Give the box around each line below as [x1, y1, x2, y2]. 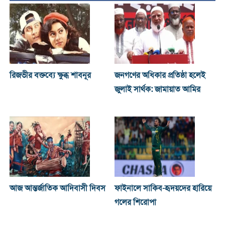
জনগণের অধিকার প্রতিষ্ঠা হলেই [115, 70, 206, 81]
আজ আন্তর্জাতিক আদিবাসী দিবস [9, 183, 105, 194]
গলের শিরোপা [115, 197, 157, 208]
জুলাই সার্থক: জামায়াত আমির [115, 84, 201, 95]
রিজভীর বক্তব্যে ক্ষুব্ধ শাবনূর [9, 70, 91, 81]
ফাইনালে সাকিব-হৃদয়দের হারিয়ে [115, 183, 212, 194]
